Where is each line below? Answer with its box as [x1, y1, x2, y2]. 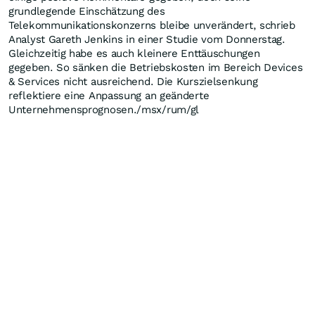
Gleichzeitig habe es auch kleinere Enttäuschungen [8, 47, 260, 60]
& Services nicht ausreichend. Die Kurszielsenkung [8, 75, 258, 88]
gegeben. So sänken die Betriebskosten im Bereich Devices [8, 61, 303, 74]
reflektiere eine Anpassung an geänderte [8, 89, 210, 102]
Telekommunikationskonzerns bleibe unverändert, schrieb [8, 19, 295, 32]
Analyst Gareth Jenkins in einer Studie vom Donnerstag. [8, 33, 285, 46]
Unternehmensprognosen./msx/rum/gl [8, 103, 200, 116]
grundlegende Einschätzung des [8, 5, 165, 18]
